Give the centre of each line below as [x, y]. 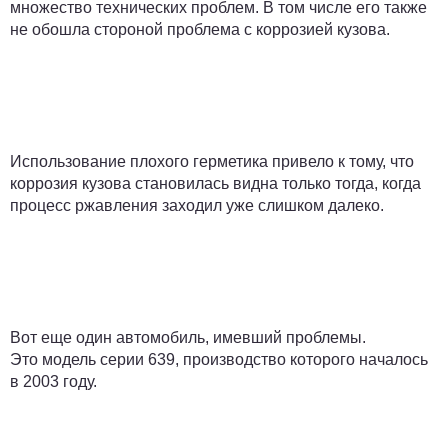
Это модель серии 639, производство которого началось [219, 359]
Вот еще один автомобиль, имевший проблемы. [188, 337]
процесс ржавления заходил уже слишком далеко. [197, 205]
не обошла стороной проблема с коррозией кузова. [202, 29]
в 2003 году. [53, 381]
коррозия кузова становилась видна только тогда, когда [215, 183]
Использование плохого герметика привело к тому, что [212, 161]
